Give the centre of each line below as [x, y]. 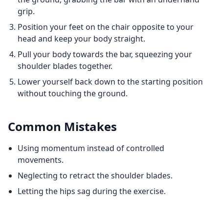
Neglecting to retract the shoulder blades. [95, 175]
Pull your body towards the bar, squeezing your [105, 54]
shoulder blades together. [65, 66]
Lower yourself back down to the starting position [110, 82]
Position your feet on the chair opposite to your [106, 27]
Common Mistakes [62, 126]
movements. [41, 160]
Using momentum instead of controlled [91, 148]
